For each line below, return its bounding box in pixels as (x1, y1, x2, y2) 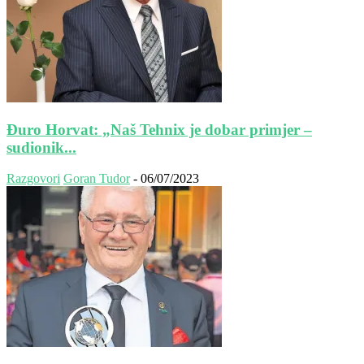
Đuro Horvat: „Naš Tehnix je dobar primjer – (6, 120, 312, 138)
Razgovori (6, 171, 60, 186)
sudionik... (6, 138, 76, 156)
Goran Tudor (63, 171, 130, 186)
